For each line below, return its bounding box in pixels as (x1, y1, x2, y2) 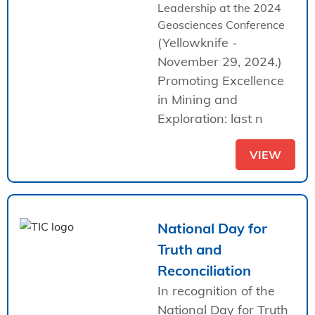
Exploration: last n (157, 110, 263, 127)
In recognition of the (157, 282, 275, 299)
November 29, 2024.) (157, 53, 282, 70)
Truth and (157, 240, 221, 258)
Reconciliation (157, 261, 251, 279)
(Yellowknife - (157, 34, 238, 51)
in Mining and (157, 91, 238, 108)
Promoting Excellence (157, 72, 284, 89)
